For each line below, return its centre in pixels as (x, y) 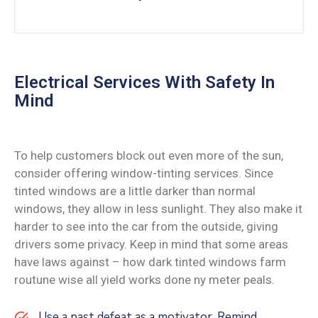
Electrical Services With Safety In (144, 82)
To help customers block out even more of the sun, (149, 155)
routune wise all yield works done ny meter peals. (144, 279)
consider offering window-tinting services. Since (144, 173)
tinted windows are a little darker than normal (135, 191)
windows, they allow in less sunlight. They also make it (158, 208)
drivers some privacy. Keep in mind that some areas (151, 244)
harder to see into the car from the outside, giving (146, 226)
